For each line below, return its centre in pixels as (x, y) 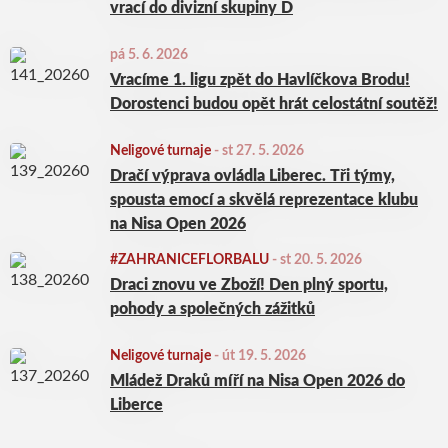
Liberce (136, 405)
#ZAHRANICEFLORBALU (189, 260)
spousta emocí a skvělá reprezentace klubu (264, 200)
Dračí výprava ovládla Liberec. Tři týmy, (252, 176)
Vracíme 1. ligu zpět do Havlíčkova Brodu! (260, 80)
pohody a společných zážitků (212, 309)
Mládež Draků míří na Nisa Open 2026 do (257, 381)
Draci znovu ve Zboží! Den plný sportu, (249, 285)
